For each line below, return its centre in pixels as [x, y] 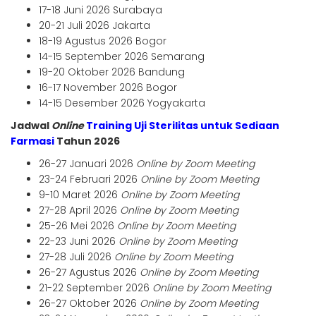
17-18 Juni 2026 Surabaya [101, 10]
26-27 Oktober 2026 [89, 304]
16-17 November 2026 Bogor [108, 88]
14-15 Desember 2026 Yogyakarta [122, 103]
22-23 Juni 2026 [79, 242]
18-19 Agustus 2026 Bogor [103, 41]
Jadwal [31, 126]
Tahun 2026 [87, 141]
